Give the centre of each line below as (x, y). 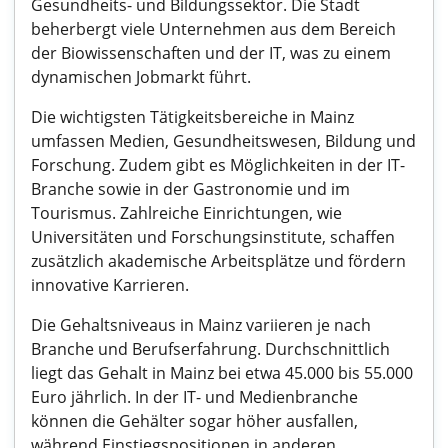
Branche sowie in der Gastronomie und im (190, 189)
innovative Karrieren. (110, 285)
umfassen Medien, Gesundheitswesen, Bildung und (223, 141)
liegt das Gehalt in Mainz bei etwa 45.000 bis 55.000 (222, 373)
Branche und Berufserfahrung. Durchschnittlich (210, 349)
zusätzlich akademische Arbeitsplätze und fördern (218, 261)
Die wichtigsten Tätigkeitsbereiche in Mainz (192, 117)
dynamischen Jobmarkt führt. (141, 77)
